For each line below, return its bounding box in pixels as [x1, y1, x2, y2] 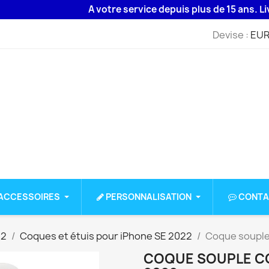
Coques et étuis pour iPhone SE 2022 [20, 229, 192, 243]
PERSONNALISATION [106, 191, 192, 203]
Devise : [212, 28, 249, 41]
